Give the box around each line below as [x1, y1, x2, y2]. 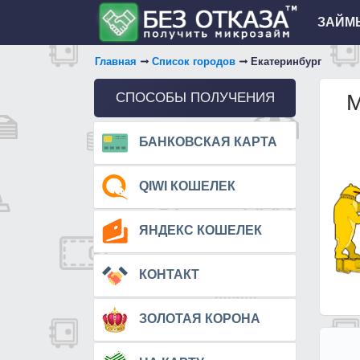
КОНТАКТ [136, 268, 199, 282]
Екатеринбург [250, 55, 321, 67]
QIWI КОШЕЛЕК [136, 179, 235, 194]
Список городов [151, 55, 235, 67]
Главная [95, 55, 137, 67]
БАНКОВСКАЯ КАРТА [136, 135, 277, 149]
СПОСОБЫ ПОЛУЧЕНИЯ [115, 90, 275, 105]
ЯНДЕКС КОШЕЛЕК [136, 223, 262, 238]
